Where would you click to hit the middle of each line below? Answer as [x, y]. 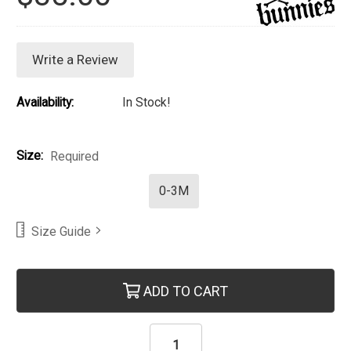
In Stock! [146, 103]
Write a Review [75, 60]
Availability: [45, 103]
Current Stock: [54, 277]
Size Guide [61, 231]
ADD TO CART [185, 291]
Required [74, 157]
